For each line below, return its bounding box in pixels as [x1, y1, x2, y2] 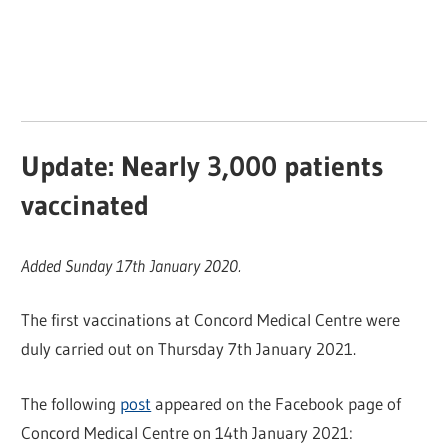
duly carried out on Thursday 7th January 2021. [21, 338, 357, 360]
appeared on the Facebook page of [151, 392, 402, 414]
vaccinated [21, 188, 150, 223]
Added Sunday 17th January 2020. [21, 254, 242, 276]
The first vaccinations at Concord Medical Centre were [21, 309, 401, 331]
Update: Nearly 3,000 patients [21, 149, 384, 184]
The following [21, 392, 121, 414]
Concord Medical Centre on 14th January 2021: [21, 421, 354, 443]
